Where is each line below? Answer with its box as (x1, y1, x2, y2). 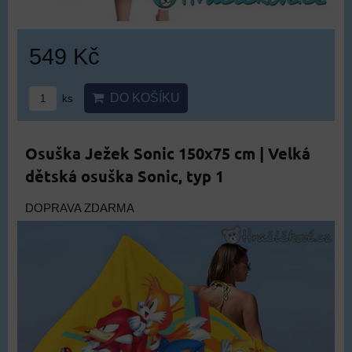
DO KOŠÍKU (104, 90, 180, 104)
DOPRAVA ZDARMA (25, 201, 134, 214)
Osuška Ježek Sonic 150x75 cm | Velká (25, 142, 310, 163)
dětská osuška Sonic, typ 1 (25, 165, 224, 186)
